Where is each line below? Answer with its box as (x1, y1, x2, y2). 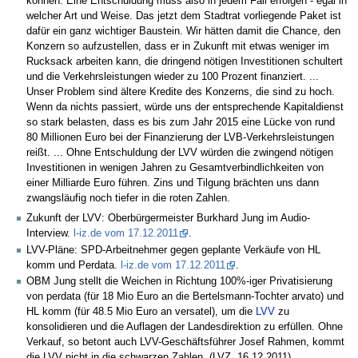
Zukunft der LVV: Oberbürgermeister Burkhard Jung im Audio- (26, 213, 310, 225)
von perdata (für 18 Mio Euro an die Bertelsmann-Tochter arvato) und (26, 290, 344, 302)
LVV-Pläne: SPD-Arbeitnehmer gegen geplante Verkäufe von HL (26, 244, 320, 256)
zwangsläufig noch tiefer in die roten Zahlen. (26, 193, 230, 205)
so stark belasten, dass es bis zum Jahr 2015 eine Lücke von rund (26, 117, 335, 129)
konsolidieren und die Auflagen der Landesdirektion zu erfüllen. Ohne (26, 320, 343, 332)
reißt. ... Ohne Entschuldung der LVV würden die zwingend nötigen (26, 147, 333, 159)
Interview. (26, 228, 74, 240)
